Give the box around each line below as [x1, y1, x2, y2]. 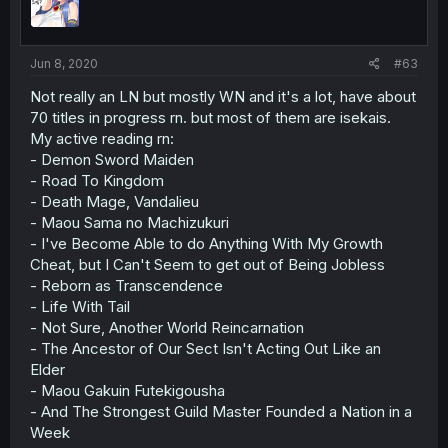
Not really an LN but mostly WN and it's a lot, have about [30, 86, 416, 106]
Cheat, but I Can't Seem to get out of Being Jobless [30, 254, 385, 274]
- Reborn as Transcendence [30, 275, 223, 295]
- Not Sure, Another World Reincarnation [30, 317, 304, 337]
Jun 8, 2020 [30, 55, 98, 71]
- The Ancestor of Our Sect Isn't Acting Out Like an [30, 338, 381, 358]
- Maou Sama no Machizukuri [30, 212, 229, 232]
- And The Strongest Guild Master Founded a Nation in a [30, 401, 412, 421]
